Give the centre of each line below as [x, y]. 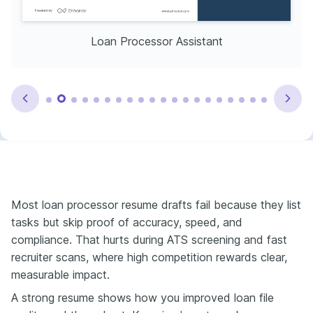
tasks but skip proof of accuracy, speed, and [127, 222]
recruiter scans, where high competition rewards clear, [149, 257]
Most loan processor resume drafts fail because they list [156, 204]
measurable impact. [60, 274]
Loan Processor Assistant [156, 41]
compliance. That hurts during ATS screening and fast [149, 239]
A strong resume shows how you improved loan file [143, 297]
